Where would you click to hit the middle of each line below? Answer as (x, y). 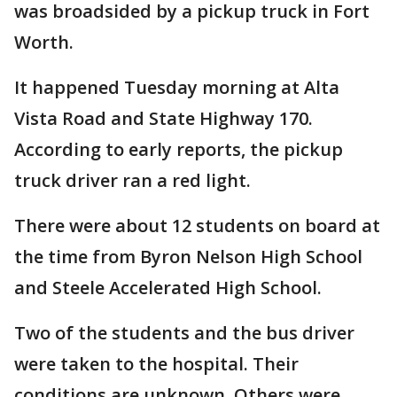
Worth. (44, 42)
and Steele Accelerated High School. (168, 288)
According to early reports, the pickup (179, 149)
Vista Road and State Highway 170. (163, 118)
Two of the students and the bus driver (184, 333)
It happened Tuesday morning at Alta (177, 87)
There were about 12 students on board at (197, 226)
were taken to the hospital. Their (156, 364)
